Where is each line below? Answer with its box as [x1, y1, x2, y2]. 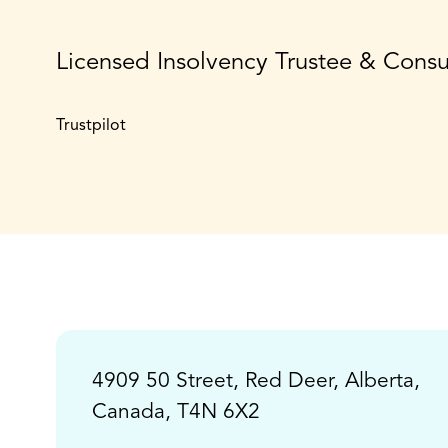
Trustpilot [56, 118, 126, 134]
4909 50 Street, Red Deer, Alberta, [92, 371, 420, 392]
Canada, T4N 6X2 [92, 402, 260, 423]
